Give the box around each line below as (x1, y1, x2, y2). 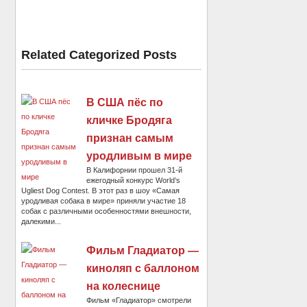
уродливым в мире (86, 150, 193, 162)
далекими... (21, 217, 62, 226)
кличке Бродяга (86, 114, 173, 127)
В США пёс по (86, 97, 164, 109)
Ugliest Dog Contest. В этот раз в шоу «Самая (21, 186, 180, 195)
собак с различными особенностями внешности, (21, 207, 192, 216)
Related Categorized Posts (21, 48, 177, 62)
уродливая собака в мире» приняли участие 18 (21, 197, 186, 206)
